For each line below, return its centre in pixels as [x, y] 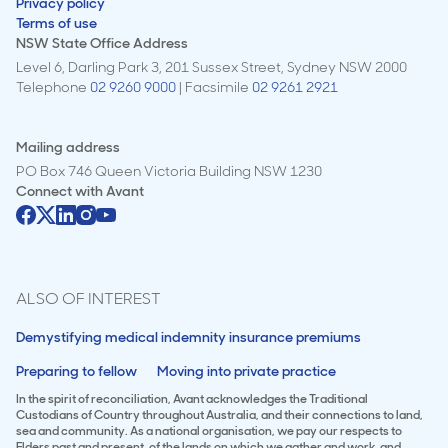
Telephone [53, 86]
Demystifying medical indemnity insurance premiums [188, 336]
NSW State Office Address [102, 42]
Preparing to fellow [76, 370]
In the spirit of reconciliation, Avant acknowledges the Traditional [192, 398]
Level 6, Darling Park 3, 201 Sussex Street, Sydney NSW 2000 [211, 66]
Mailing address [68, 146]
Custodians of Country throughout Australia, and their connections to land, [219, 414]
